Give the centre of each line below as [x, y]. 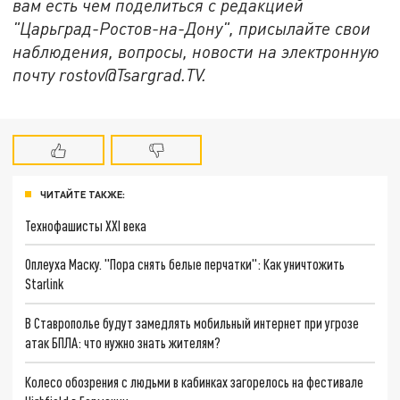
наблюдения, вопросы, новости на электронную [196, 51]
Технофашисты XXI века [86, 225]
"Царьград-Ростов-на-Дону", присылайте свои [192, 28]
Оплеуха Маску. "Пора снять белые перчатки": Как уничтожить [185, 264]
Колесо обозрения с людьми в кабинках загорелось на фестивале [195, 381]
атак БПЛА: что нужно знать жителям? [123, 342]
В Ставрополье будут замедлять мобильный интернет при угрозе [192, 322]
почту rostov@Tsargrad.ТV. [110, 74]
